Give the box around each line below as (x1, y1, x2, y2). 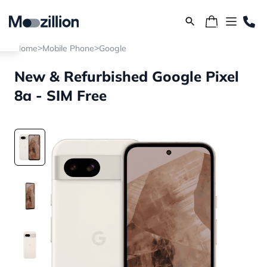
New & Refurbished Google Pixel (14, 67, 239, 85)
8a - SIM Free (14, 86, 107, 104)
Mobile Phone (42, 43, 94, 54)
